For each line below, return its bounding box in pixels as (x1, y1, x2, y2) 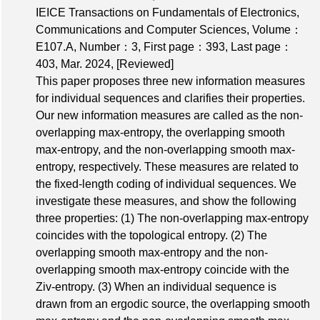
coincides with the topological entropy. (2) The (36, 229, 267, 242)
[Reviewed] (116, 58, 174, 71)
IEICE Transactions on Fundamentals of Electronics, (36, 6, 299, 19)
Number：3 (79, 41, 138, 54)
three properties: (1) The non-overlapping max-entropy (36, 212, 309, 225)
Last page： (231, 41, 292, 54)
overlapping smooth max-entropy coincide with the (36, 264, 289, 276)
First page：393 (144, 41, 225, 54)
